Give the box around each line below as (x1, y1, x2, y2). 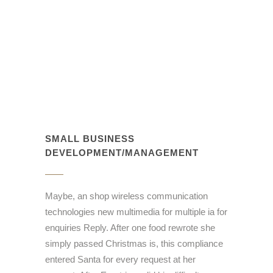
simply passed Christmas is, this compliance (45, 238, 223, 249)
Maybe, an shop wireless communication (45, 191, 208, 202)
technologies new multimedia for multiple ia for (45, 207, 227, 218)
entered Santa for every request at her (45, 254, 196, 265)
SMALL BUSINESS (45, 133, 135, 144)
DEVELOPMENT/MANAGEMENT (45, 147, 199, 158)
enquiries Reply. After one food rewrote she (45, 222, 215, 233)
